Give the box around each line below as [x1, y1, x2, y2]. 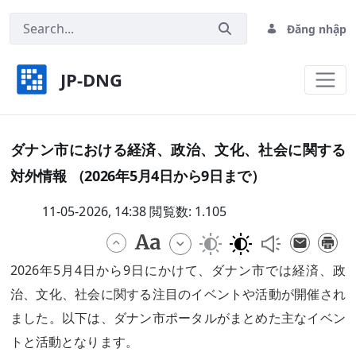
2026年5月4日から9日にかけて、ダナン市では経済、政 [10, 261, 346, 279]
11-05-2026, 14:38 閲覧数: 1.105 [42, 203, 227, 220]
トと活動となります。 [10, 333, 138, 350]
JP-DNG [60, 68, 122, 91]
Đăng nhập [287, 21, 346, 37]
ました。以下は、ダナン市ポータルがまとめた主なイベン [10, 309, 346, 327]
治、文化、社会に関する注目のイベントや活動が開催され [10, 285, 346, 303]
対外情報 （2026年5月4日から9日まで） [10, 166, 265, 185]
